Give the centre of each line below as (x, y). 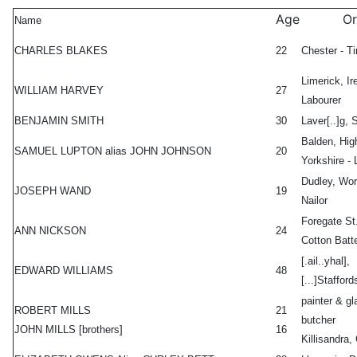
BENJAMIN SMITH (59, 121)
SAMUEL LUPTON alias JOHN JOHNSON (113, 151)
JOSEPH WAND (53, 191)
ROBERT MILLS (53, 311)
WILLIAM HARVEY (59, 91)
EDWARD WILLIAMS (64, 271)
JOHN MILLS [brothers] (69, 330)
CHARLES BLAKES (61, 51)
